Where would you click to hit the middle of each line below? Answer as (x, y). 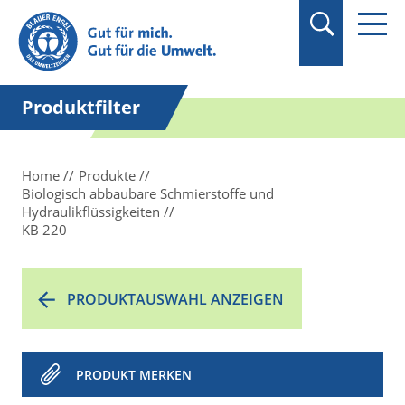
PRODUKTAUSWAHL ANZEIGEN (175, 299)
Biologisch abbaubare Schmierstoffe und (148, 193)
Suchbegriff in (96, 14)
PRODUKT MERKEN (134, 375)
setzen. (73, 53)
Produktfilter (81, 107)
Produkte (107, 175)
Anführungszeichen (115, 33)
